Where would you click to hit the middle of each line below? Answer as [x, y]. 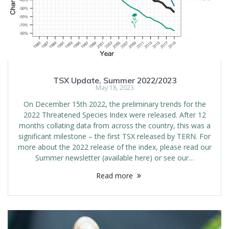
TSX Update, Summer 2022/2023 [114, 80]
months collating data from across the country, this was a [114, 125]
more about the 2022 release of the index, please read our [114, 147]
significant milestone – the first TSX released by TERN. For [114, 136]
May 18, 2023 [114, 87]
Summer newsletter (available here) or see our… [114, 157]
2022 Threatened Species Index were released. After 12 [114, 114]
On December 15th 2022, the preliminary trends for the [114, 104]
